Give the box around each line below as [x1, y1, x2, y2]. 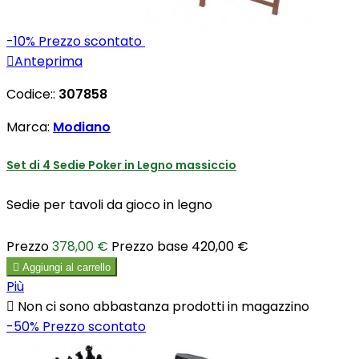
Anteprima [14, 52, 83, 71]
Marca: [6, 118, 53, 137]
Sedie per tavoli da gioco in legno [6, 195, 212, 214]
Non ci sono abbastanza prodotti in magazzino [14, 296, 309, 316]
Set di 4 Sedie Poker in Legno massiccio [6, 157, 236, 174]
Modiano [53, 118, 111, 137]
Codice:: [6, 85, 58, 104]
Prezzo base [111, 236, 188, 256]
